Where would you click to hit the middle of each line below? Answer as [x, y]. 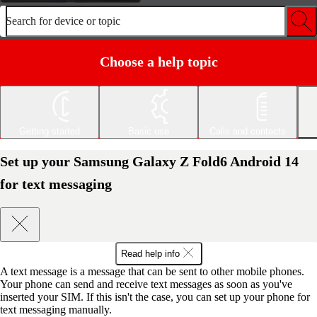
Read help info [150, 253]
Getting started [50, 131]
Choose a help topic [158, 61]
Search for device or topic [63, 21]
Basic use [149, 131]
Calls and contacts [248, 131]
